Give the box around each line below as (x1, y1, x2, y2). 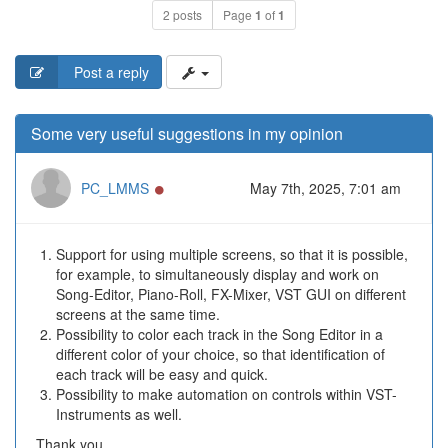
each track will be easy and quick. (56, 364, 268, 384)
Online (164, 177, 206, 197)
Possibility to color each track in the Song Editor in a (56, 324, 383, 344)
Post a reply (70, 62, 149, 82)
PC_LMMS (81, 178, 149, 198)
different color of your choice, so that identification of (56, 344, 385, 364)
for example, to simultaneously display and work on (56, 264, 379, 284)
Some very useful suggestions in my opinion (31, 122, 343, 145)
